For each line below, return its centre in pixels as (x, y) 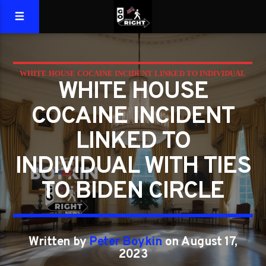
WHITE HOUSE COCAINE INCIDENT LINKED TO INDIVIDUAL (133, 73)
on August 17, (200, 242)
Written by (59, 242)
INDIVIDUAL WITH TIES (133, 167)
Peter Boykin (126, 242)
